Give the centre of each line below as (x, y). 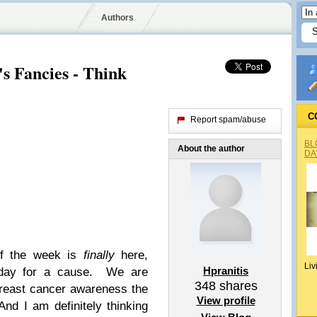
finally (99, 255)
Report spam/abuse (228, 120)
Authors (117, 18)
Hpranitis (226, 271)
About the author (211, 149)
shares (236, 286)
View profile (226, 300)
